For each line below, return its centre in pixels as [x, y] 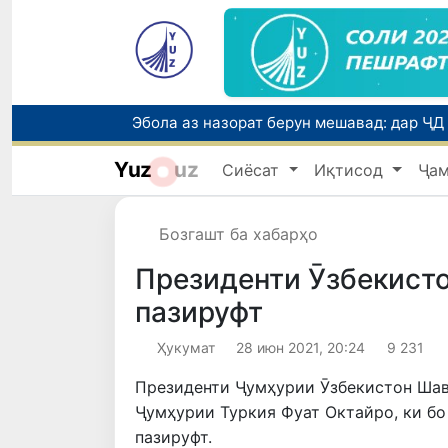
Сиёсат [253, 169]
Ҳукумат [185, 348]
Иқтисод [351, 169]
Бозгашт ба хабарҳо [238, 234]
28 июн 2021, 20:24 [300, 348]
